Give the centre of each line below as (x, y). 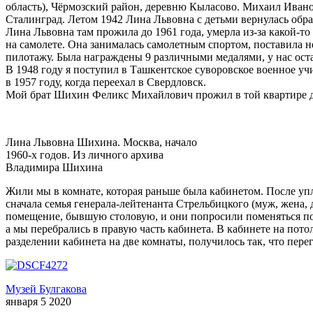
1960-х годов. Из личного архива (85, 155)
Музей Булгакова (46, 289)
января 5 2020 (38, 302)
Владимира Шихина (54, 168)
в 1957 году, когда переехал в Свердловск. (106, 82)
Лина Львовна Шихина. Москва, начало (101, 143)
